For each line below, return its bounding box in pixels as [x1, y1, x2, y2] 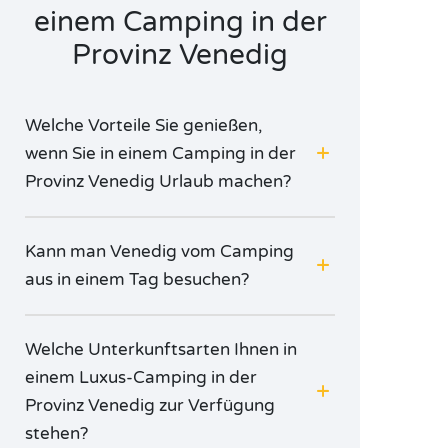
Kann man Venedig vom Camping [25, 241, 294, 262]
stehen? [25, 423, 88, 444]
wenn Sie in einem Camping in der [25, 143, 296, 164]
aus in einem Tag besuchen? [25, 269, 249, 290]
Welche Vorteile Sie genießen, [25, 115, 262, 136]
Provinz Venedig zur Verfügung [25, 395, 275, 416]
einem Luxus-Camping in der [25, 367, 257, 388]
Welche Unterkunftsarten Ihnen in [25, 339, 297, 360]
